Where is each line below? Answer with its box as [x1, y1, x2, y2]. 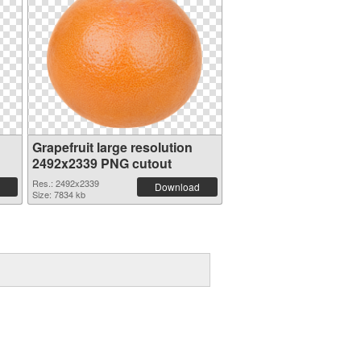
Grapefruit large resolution [31, 138, 193, 156]
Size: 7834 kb [31, 188, 85, 201]
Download [154, 180, 200, 193]
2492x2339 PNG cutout [31, 154, 172, 172]
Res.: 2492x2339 [31, 176, 99, 189]
